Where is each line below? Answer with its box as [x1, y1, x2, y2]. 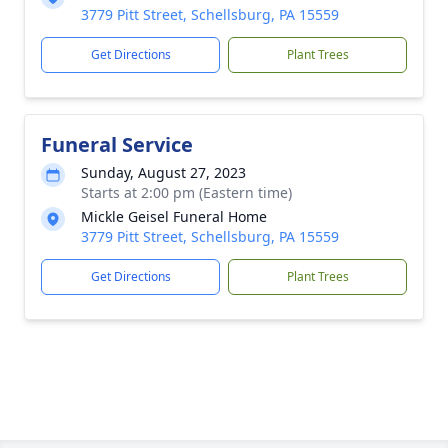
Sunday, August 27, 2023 [81, 163, 246, 182]
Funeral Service [41, 131, 193, 158]
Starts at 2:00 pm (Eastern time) [81, 183, 292, 202]
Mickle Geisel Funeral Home [81, 207, 267, 226]
